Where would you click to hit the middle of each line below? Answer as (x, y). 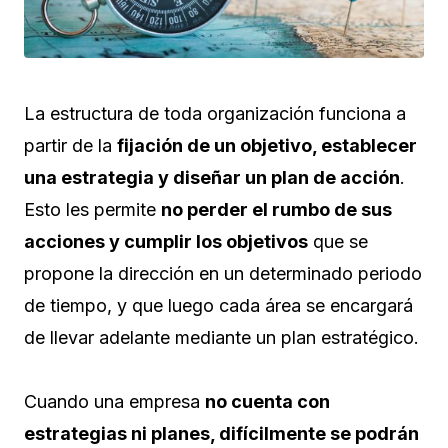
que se (338, 241)
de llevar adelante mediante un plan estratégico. (221, 337)
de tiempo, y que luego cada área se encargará (218, 305)
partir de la (70, 145)
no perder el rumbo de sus (276, 209)
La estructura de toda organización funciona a (215, 113)
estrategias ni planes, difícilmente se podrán (221, 433)
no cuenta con (267, 401)
